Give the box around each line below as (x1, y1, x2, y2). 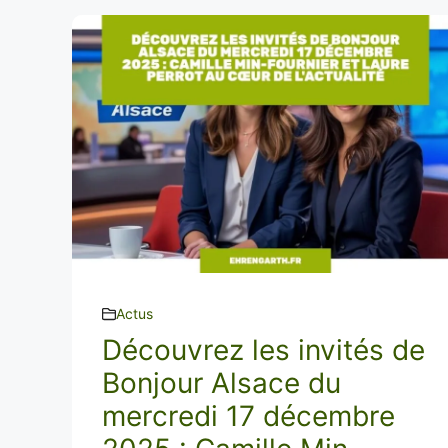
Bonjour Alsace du (102, 366, 341, 400)
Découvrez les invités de (102, 333, 425, 367)
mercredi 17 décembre (102, 399, 395, 433)
